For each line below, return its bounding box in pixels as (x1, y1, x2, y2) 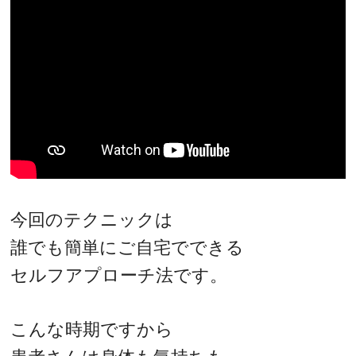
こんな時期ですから (10, 319, 174, 340)
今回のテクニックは (10, 209, 174, 230)
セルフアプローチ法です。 (10, 265, 228, 285)
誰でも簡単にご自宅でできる (10, 237, 245, 257)
